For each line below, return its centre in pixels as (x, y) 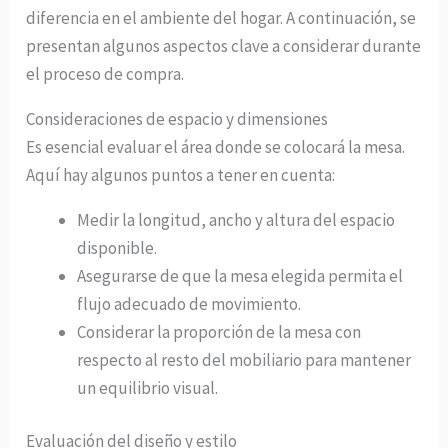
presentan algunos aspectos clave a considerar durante (224, 45)
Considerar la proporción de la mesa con (219, 331)
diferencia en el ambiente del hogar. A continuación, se (221, 17)
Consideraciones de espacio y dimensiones (177, 118)
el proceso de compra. (105, 73)
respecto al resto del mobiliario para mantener (244, 359)
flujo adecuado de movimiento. (189, 303)
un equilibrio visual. (148, 387)
